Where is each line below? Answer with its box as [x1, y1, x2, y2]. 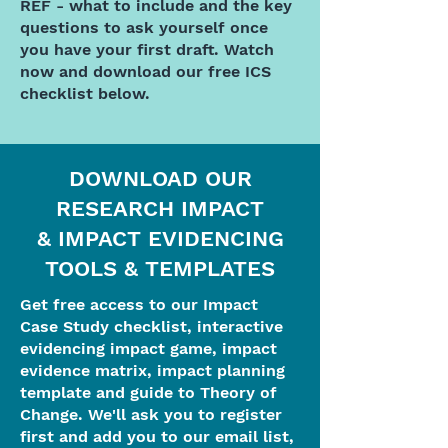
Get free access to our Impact [20, 295, 258, 314]
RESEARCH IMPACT [56, 196, 264, 221]
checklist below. [20, 84, 150, 103]
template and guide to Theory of [20, 383, 277, 402]
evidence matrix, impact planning [20, 361, 285, 380]
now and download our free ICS [20, 62, 271, 81]
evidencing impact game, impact [20, 339, 277, 358]
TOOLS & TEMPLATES [45, 256, 275, 281]
